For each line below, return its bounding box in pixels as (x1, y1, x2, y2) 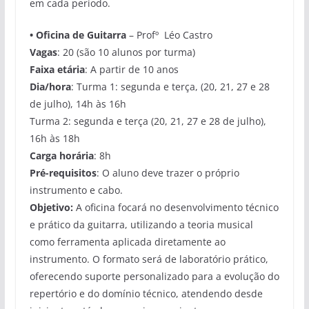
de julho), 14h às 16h (29, 97, 126, 110)
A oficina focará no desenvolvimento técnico (75, 200, 279, 214)
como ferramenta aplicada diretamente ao (29, 235, 226, 248)
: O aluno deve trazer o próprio (96, 166, 239, 179)
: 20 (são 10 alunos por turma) (57, 45, 195, 59)
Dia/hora (29, 79, 71, 93)
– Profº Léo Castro (128, 28, 212, 41)
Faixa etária (29, 62, 85, 76)
